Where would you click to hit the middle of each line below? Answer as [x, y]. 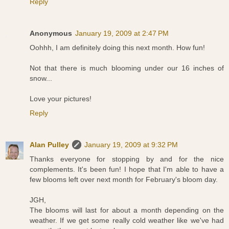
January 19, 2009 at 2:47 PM [122, 33]
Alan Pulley [49, 145]
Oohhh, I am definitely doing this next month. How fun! [117, 48]
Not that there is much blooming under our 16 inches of [127, 68]
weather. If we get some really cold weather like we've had [127, 221]
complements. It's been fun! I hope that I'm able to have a [127, 169]
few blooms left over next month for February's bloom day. [124, 180]
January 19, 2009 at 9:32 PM [131, 145]
